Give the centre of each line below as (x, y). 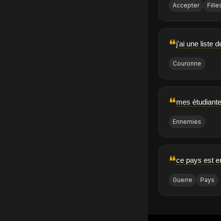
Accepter (186, 5)
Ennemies (187, 122)
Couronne (187, 64)
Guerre (183, 180)
